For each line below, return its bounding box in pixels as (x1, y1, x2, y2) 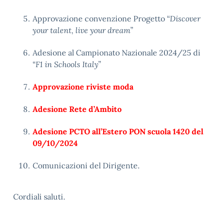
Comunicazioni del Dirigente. (33, 161, 140, 170)
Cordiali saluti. (13, 192, 65, 201)
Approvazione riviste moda (33, 82, 133, 91)
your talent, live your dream (33, 25, 130, 35)
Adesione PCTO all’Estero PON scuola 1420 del (33, 127, 203, 136)
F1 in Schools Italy (36, 59, 98, 69)
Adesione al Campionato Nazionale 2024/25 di (33, 48, 200, 57)
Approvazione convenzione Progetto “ (33, 14, 170, 23)
